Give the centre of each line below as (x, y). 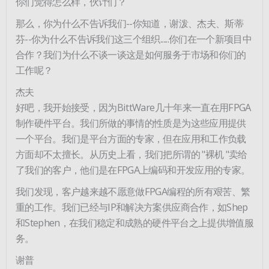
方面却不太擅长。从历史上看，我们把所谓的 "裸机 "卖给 (131, 154)
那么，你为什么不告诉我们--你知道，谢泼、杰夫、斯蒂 (129, 23)
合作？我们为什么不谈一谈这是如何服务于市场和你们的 (131, 54)
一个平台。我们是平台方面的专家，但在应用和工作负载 (131, 138)
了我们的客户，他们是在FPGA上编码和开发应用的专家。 (133, 169)
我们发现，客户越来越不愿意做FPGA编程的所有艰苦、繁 (133, 191)
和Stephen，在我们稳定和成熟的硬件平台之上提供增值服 (134, 222)
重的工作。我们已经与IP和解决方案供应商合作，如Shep (132, 207)
